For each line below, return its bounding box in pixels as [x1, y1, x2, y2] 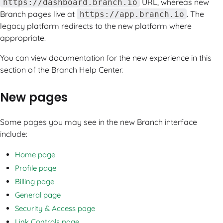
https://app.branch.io [79, 9, 184, 19]
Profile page [15, 163, 56, 173]
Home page [15, 150, 55, 160]
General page [15, 190, 61, 200]
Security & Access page [15, 204, 95, 214]
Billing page [15, 177, 54, 187]
